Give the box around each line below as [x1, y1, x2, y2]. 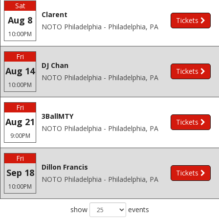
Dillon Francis [42, 162, 88, 172]
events [126, 205, 149, 214]
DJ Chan [42, 61, 68, 70]
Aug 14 [5, 65, 35, 77]
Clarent [42, 10, 67, 19]
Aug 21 [5, 116, 35, 128]
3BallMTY [42, 111, 73, 121]
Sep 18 [6, 167, 34, 178]
